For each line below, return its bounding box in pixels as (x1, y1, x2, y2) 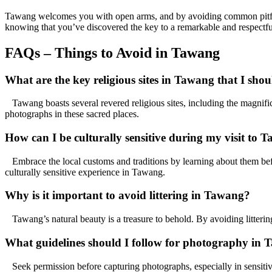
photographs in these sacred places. (5, 109, 139, 120)
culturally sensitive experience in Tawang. (5, 166, 165, 177)
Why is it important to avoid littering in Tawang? (5, 189, 250, 202)
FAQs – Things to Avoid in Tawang (5, 44, 220, 61)
